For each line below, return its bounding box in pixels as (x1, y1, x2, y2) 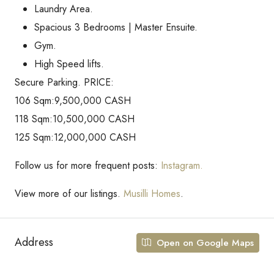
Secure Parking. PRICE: (15, 75, 114, 89)
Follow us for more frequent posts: (15, 158, 161, 172)
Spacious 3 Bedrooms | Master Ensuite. (34, 20, 198, 34)
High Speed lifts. (34, 56, 104, 71)
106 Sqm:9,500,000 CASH (15, 93, 131, 108)
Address (15, 234, 53, 251)
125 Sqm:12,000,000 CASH (15, 130, 136, 144)
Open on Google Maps (154, 235, 254, 250)
